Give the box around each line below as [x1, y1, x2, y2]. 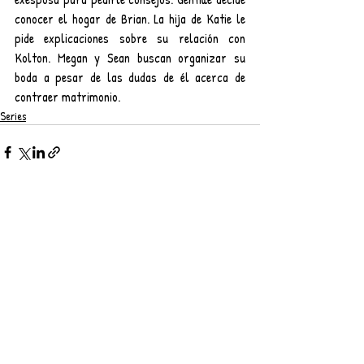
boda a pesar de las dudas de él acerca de [15, 68, 245, 87]
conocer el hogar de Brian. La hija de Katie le [15, 10, 245, 28]
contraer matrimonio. [15, 88, 120, 106]
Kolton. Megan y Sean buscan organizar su [15, 49, 245, 67]
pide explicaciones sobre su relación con [15, 29, 245, 48]
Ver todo [223, 204, 260, 220]
